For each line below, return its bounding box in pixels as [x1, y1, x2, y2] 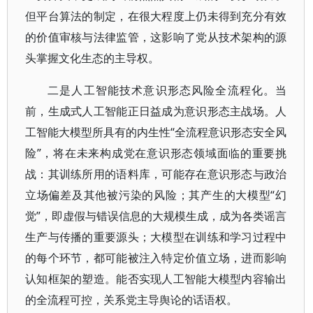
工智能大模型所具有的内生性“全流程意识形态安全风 [25, 124, 287, 140]
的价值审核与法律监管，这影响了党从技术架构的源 [25, 29, 287, 45]
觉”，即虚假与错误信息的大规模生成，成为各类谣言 [25, 208, 287, 224]
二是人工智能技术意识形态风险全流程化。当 [48, 82, 287, 98]
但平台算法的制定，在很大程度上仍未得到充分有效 [25, 8, 287, 24]
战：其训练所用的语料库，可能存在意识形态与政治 [25, 166, 287, 182]
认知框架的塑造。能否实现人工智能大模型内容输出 [25, 271, 287, 286]
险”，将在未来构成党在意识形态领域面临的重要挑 [25, 145, 287, 161]
